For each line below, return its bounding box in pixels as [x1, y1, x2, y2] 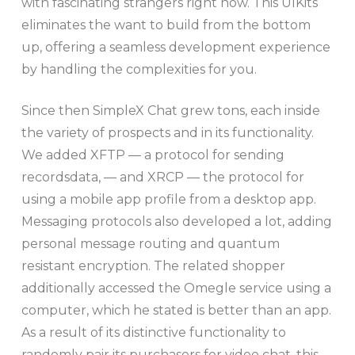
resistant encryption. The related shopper [21, 258, 285, 273]
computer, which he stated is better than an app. [21, 302, 331, 318]
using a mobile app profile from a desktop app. [21, 191, 316, 207]
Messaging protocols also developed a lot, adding [21, 213, 332, 229]
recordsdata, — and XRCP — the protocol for [21, 169, 304, 185]
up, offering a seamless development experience [21, 39, 330, 55]
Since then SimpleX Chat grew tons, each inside [21, 102, 320, 118]
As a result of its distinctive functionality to [21, 324, 286, 340]
